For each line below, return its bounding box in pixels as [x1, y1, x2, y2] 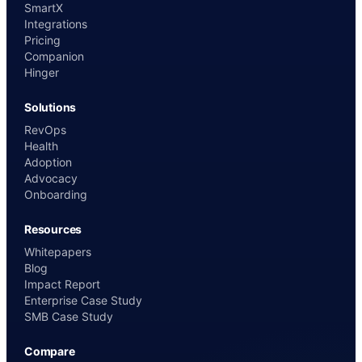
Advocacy [24, 171, 78, 186]
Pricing [24, 33, 61, 48]
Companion [24, 49, 84, 64]
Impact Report [24, 277, 100, 292]
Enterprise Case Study [24, 293, 142, 308]
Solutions [24, 100, 77, 115]
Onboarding [24, 187, 87, 202]
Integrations [24, 17, 87, 32]
